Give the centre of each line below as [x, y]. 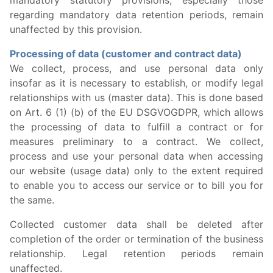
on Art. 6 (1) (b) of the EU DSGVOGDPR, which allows [136, 112]
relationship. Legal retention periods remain [136, 253]
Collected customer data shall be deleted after [136, 224]
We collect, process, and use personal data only [136, 68]
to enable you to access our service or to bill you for [136, 185]
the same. [32, 200]
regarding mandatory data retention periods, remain [136, 15]
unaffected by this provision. [76, 29]
